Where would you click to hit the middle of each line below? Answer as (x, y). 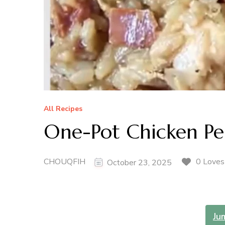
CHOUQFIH (65, 161)
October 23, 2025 (139, 162)
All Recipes (63, 109)
